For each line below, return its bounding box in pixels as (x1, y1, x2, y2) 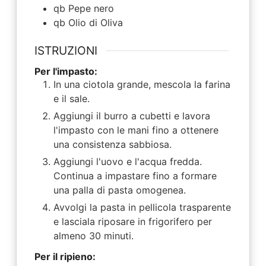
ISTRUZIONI (34, 43, 97, 58)
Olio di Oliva (68, 17, 123, 29)
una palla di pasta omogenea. (53, 184, 186, 197)
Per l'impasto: (34, 65, 97, 78)
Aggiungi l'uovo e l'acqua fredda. (53, 156, 202, 168)
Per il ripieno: (34, 250, 96, 262)
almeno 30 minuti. (53, 230, 134, 242)
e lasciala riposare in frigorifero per (53, 216, 212, 228)
